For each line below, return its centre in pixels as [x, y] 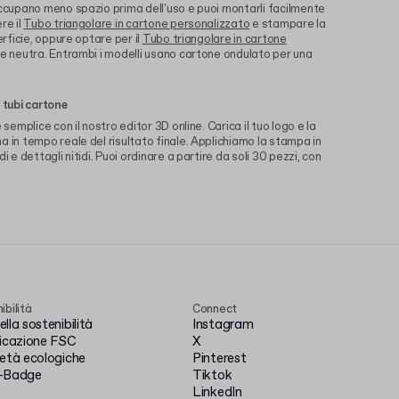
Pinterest [220, 359]
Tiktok [212, 376]
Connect [215, 309]
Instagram [223, 325]
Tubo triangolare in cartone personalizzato [137, 24]
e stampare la [288, 24]
